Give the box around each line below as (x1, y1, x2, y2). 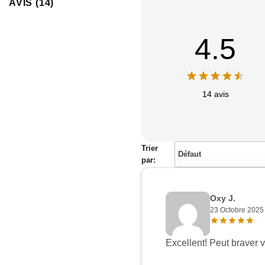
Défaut (177, 150, 201, 159)
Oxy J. (210, 193, 235, 203)
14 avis (202, 89, 229, 99)
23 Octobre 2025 (210, 206, 264, 215)
